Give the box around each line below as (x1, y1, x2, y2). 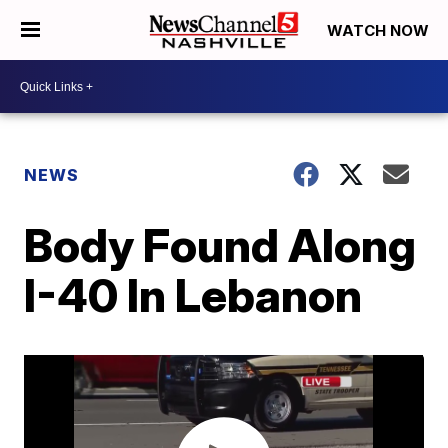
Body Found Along (24, 217, 417, 273)
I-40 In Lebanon (24, 267, 363, 323)
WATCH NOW (327, 21, 433, 41)
